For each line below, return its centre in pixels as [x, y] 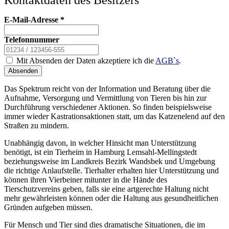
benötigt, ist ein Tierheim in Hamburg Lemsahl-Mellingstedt [100, 152]
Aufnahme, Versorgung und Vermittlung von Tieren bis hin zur [105, 98]
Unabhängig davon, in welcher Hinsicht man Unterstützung [100, 143]
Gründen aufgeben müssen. [48, 207]
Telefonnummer [32, 39]
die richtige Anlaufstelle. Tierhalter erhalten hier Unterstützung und [111, 170]
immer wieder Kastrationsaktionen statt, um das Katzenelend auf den [114, 116]
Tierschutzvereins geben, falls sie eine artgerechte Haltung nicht [106, 189]
